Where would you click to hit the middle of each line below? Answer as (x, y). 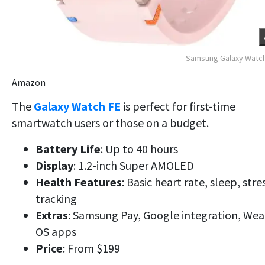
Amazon (29, 82)
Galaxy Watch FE (77, 106)
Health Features (79, 182)
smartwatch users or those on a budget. (110, 122)
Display (54, 165)
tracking (56, 198)
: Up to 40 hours (139, 148)
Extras (52, 215)
